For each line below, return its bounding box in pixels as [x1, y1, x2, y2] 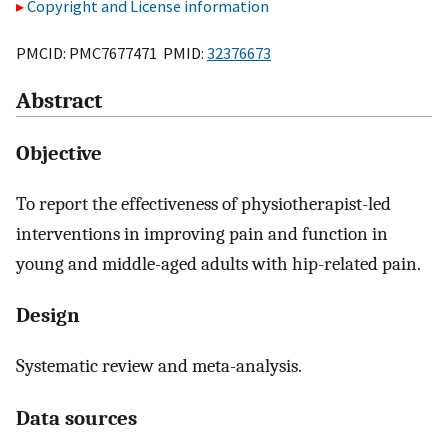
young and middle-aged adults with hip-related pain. [16, 252, 421, 275]
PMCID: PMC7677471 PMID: [16, 42, 207, 63]
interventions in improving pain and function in [16, 222, 388, 245]
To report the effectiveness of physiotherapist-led [16, 192, 391, 215]
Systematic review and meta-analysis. [16, 355, 302, 378]
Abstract [16, 88, 102, 115]
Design [16, 303, 80, 328]
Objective [16, 140, 102, 165]
